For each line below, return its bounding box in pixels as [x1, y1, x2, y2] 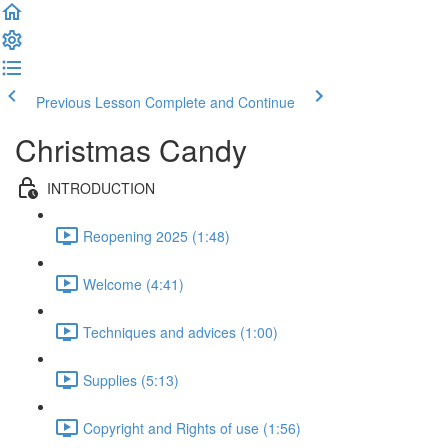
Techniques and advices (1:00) [83, 321, 278, 342]
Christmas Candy [15, 128, 247, 171]
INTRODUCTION [47, 177, 155, 198]
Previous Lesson [36, 92, 141, 112]
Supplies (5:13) [83, 369, 179, 390]
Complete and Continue [145, 92, 295, 112]
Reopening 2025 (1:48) [83, 225, 230, 246]
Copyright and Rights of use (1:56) [83, 417, 301, 438]
